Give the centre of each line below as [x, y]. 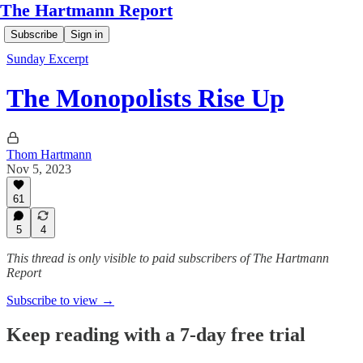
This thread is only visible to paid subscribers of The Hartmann [168, 258]
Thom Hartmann [49, 154]
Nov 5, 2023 [39, 169]
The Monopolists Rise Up [145, 98]
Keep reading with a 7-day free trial [156, 334]
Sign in [87, 34]
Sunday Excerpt [47, 59]
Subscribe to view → [60, 300]
